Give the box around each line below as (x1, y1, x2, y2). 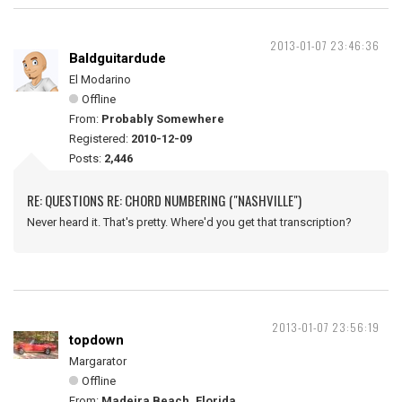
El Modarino (69, 73, 131, 86)
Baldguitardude (69, 50, 166, 66)
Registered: (69, 132, 131, 145)
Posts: (69, 152, 104, 165)
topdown (69, 332, 124, 348)
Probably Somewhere (101, 112, 224, 126)
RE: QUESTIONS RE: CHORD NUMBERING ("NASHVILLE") (27, 190, 301, 210)
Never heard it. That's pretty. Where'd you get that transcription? (27, 215, 352, 229)
